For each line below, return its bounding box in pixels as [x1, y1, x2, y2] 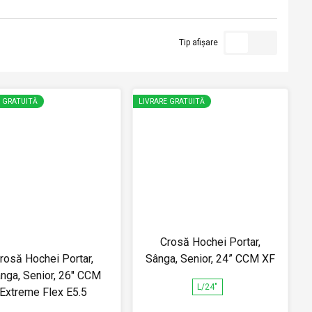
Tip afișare [179, 38, 219, 48]
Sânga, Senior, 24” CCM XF [145, 251, 275, 265]
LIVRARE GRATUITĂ [138, 97, 205, 107]
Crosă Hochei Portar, [159, 235, 260, 249]
